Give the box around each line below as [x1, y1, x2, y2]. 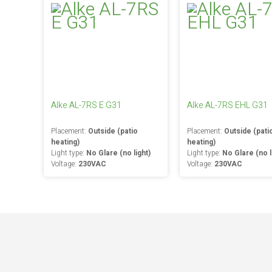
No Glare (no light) [86, 148, 151, 158]
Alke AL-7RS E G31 [51, 99, 121, 112]
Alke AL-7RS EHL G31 [186, 99, 268, 112]
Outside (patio [88, 126, 138, 137]
